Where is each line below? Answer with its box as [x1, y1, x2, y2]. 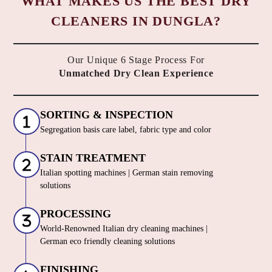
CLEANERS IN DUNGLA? [50, 13, 222, 29]
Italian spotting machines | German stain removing [40, 168, 213, 178]
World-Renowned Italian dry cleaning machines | [40, 224, 208, 234]
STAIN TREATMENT [40, 152, 146, 165]
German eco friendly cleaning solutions [40, 237, 175, 246]
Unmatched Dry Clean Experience [58, 67, 214, 78]
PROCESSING [40, 208, 111, 220]
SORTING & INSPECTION [40, 109, 173, 121]
